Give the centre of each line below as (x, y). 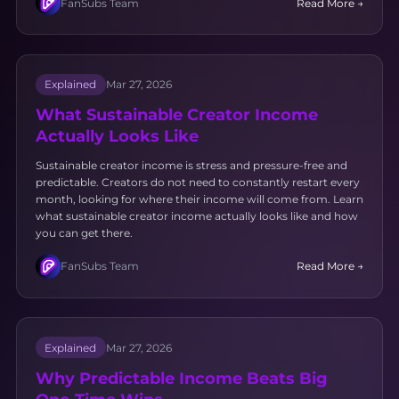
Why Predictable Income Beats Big (181, 378)
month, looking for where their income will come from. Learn (199, 199)
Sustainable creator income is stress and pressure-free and (191, 165)
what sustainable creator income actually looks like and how (196, 216)
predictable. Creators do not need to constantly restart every (197, 182)
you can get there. (84, 232)
